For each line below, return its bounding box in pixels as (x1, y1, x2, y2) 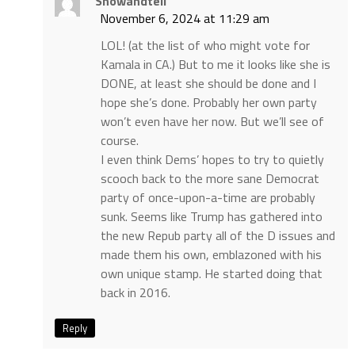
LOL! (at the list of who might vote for (100, 36, 310, 55)
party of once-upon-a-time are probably (100, 188, 315, 208)
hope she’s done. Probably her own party (100, 93, 317, 113)
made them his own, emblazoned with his (100, 245, 322, 265)
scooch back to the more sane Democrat (100, 169, 319, 189)
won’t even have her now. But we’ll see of (100, 112, 324, 132)
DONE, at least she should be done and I (100, 74, 316, 94)
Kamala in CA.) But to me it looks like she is (100, 55, 330, 74)
